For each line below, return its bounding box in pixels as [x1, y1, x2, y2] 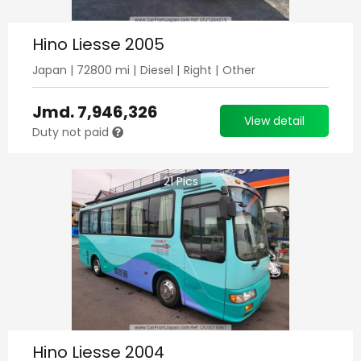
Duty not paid [32, 124, 112, 140]
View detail [244, 112, 305, 129]
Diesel [140, 62, 173, 78]
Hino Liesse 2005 [32, 33, 164, 56]
